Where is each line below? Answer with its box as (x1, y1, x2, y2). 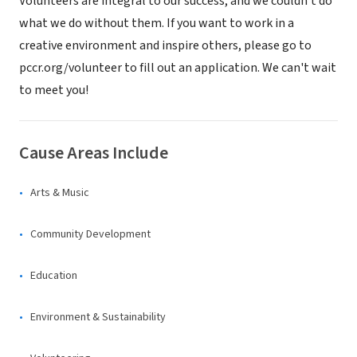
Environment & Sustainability (30, 309, 166, 325)
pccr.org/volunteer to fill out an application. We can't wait (19, 59, 336, 76)
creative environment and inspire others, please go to (19, 37, 312, 54)
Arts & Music (30, 185, 89, 201)
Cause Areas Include (19, 140, 168, 166)
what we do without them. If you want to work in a (19, 14, 294, 32)
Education (30, 268, 77, 284)
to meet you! (19, 81, 88, 99)
